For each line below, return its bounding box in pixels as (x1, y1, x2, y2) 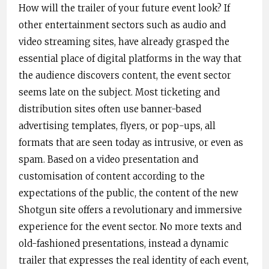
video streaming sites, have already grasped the (19, 36, 229, 48)
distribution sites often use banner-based (19, 103, 201, 115)
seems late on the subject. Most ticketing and (19, 86, 220, 98)
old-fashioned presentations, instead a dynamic (19, 238, 229, 250)
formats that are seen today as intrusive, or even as (19, 137, 243, 149)
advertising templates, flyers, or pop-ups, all (19, 120, 216, 132)
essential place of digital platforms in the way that (19, 53, 241, 65)
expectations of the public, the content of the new (19, 187, 238, 199)
